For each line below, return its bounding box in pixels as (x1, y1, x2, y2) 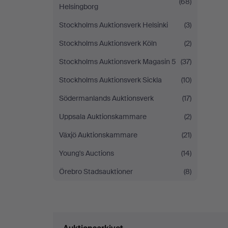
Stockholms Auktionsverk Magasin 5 (59, 57, 176, 66)
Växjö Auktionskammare (59, 130, 137, 139)
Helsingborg (59, 2, 98, 11)
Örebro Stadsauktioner (59, 167, 133, 176)
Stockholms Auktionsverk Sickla (59, 75, 162, 84)
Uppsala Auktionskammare (59, 112, 147, 121)
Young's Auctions (59, 149, 114, 158)
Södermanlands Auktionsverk (59, 94, 154, 103)
